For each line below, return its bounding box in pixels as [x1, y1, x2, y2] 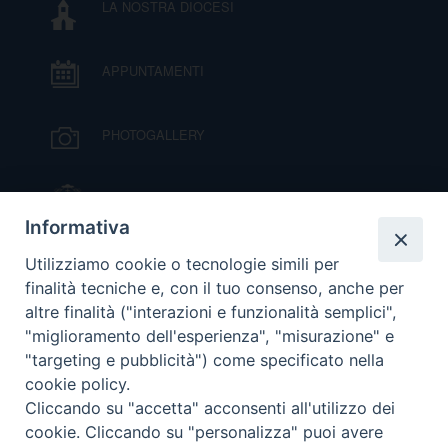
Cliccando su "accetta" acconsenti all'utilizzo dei [25, 398, 396, 419]
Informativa [25, 216, 131, 240]
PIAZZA [101, 209, 149, 228]
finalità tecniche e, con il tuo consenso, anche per [25, 278, 405, 299]
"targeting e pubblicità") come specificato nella [25, 350, 385, 371]
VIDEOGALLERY [101, 253, 202, 272]
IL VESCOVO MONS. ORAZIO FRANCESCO [101, 189, 366, 208]
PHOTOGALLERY [101, 125, 205, 144]
